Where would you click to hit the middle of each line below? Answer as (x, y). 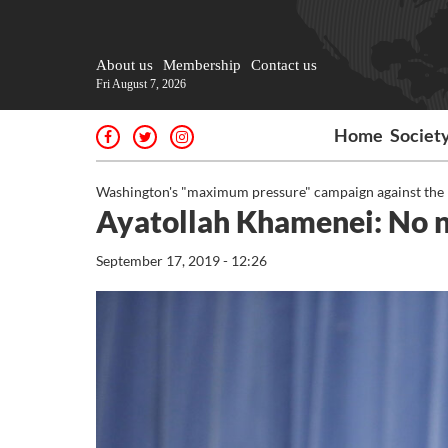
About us (124, 65)
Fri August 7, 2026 (141, 84)
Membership (202, 65)
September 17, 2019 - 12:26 (181, 260)
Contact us (284, 65)
